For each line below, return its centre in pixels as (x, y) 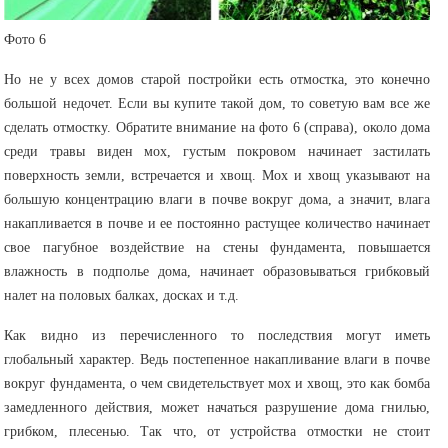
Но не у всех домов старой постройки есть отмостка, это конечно (217, 79)
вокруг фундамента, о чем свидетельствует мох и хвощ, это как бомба (217, 383)
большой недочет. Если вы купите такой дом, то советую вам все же (217, 103)
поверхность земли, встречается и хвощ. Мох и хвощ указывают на (217, 175)
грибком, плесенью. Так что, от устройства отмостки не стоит (217, 431)
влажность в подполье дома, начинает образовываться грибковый (217, 271)
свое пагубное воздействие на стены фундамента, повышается (217, 247)
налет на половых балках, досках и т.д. (124, 295)
